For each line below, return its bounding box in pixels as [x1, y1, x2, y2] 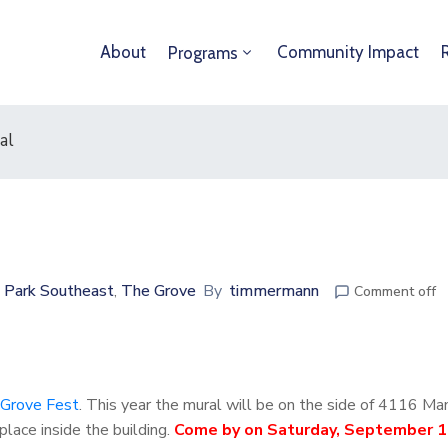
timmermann [229, 280, 319, 302]
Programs [168, 43, 238, 63]
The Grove [121, 280, 196, 302]
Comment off [354, 282, 436, 301]
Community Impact [277, 42, 419, 62]
